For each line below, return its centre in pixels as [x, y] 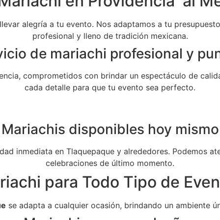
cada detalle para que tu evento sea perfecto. [110, 87]
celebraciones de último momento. [110, 163]
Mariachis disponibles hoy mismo [110, 129]
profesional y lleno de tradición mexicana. [110, 36]
